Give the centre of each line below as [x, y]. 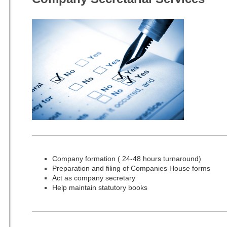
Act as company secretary [93, 178]
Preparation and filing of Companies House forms [131, 168]
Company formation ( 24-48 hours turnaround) [126, 158]
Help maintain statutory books [101, 187]
